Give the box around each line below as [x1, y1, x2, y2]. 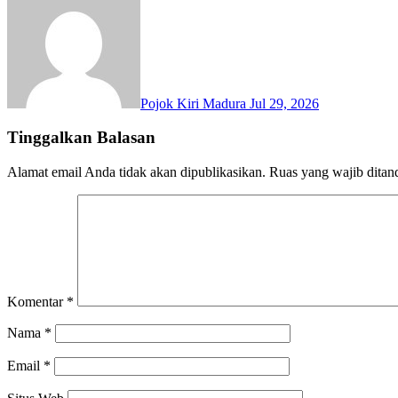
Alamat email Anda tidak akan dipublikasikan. [7, 164, 266, 180]
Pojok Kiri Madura [140, 95, 250, 111]
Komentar [7, 294, 67, 310]
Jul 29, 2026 [250, 95, 319, 111]
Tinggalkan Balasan [7, 128, 155, 147]
